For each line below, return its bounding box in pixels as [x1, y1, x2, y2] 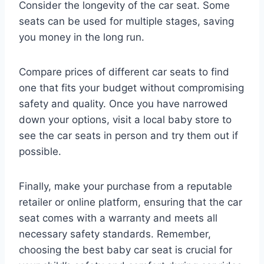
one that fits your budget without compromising [19, 82, 244, 94]
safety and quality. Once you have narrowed [19, 98, 228, 110]
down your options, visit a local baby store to [19, 114, 232, 126]
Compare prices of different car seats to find [19, 66, 229, 78]
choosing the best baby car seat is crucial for [19, 244, 232, 256]
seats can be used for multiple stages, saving [19, 15, 234, 28]
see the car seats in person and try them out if [19, 130, 238, 142]
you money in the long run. [19, 31, 144, 44]
